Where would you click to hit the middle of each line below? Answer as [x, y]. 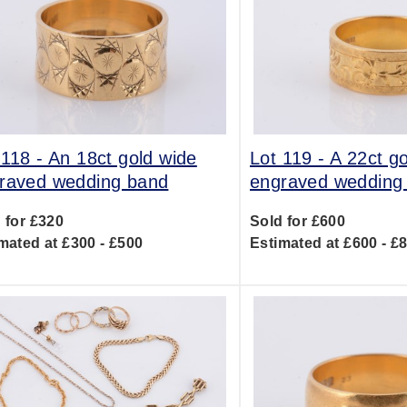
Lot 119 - [289, 158]
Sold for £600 [298, 221]
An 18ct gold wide [123, 158]
